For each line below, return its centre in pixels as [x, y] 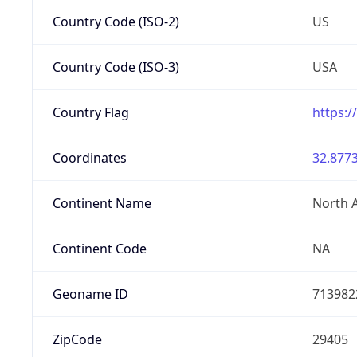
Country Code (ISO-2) [116, 21]
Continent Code [99, 248]
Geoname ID [90, 294]
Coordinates [89, 157]
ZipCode [77, 339]
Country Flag [90, 112]
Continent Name [102, 203]
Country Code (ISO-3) [116, 67]
